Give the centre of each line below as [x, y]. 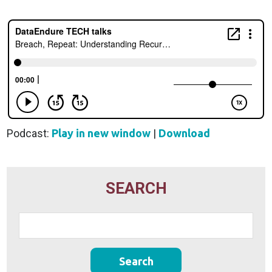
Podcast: [29, 133]
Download [185, 133]
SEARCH [136, 188]
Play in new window [101, 133]
